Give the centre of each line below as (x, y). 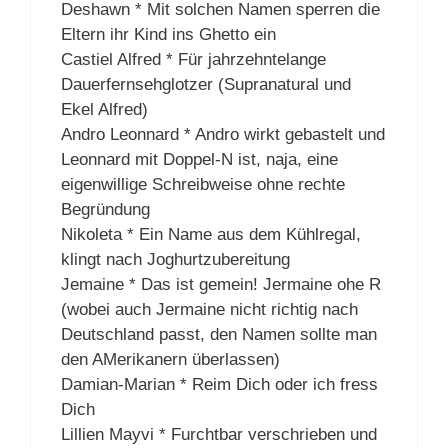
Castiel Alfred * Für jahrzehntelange (193, 60)
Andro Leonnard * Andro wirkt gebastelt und (223, 135)
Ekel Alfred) (104, 110)
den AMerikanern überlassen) (170, 360)
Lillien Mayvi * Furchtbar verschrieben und (219, 435)
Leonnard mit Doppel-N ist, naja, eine (199, 160)
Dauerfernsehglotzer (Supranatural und (206, 85)
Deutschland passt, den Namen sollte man (219, 335)
